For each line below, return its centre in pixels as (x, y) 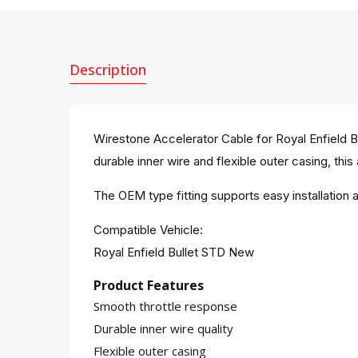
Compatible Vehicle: (148, 230)
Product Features (149, 285)
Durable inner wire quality (163, 328)
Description (108, 70)
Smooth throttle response (165, 306)
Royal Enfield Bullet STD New (174, 252)
